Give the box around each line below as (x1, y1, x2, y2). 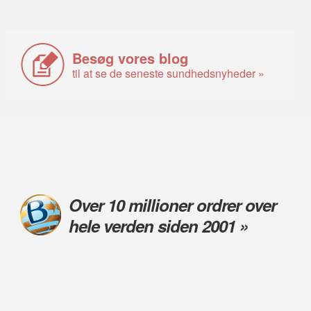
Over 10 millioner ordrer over (68, 192, 276, 217)
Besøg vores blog (72, 47, 189, 68)
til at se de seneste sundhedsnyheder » (72, 65, 265, 81)
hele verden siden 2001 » (68, 213, 248, 237)
